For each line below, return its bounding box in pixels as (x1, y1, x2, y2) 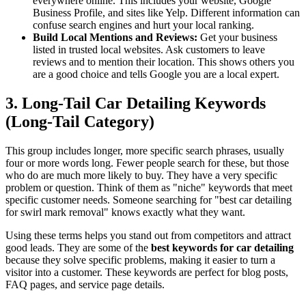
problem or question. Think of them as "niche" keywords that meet (5, 181, 292, 193)
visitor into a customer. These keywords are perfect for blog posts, (5, 266, 288, 278)
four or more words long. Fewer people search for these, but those (5, 156, 289, 169)
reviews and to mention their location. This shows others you (33, 56, 294, 68)
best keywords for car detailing (151, 241, 294, 253)
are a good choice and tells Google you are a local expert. (33, 68, 279, 81)
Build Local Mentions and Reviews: (33, 31, 197, 44)
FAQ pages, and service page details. (5, 278, 165, 290)
